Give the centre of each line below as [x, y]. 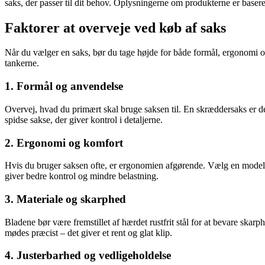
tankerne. [22, 63]
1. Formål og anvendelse [64, 86]
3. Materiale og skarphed [65, 199]
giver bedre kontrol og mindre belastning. [82, 176]
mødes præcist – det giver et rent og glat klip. [88, 232]
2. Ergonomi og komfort [64, 143]
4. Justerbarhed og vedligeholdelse [88, 256]
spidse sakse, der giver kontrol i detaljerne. [84, 119]
